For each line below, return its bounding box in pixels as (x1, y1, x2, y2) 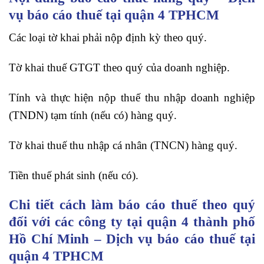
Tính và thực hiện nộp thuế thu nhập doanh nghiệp (9, 91, 255, 104)
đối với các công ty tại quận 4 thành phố (9, 214, 255, 230)
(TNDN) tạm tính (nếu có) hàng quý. (9, 109, 177, 122)
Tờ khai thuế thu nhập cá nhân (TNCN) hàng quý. (9, 138, 237, 151)
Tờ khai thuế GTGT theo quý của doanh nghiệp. (9, 61, 230, 74)
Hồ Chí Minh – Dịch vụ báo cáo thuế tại (9, 231, 255, 247)
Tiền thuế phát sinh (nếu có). (9, 169, 138, 181)
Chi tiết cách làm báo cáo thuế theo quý (9, 197, 255, 213)
